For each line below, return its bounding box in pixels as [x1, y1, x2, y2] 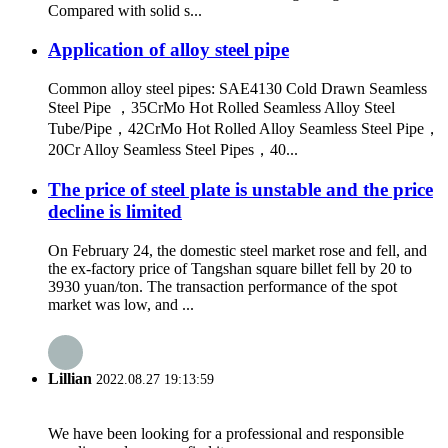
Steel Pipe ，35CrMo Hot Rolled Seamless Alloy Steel [48, 98, 395, 116]
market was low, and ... [48, 296, 194, 314]
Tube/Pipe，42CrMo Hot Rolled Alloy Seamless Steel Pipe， [48, 119, 440, 137]
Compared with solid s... [48, 2, 202, 20]
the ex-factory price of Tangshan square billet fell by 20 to [48, 260, 412, 278]
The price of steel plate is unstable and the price [48, 179, 433, 201]
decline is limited [48, 201, 182, 223]
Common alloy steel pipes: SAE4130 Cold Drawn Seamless [48, 79, 427, 97]
